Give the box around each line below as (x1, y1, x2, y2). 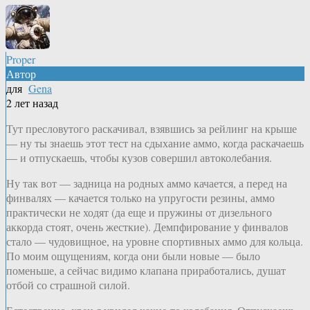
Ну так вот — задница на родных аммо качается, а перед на (6, 175, 287, 190)
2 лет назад (6, 95, 58, 110)
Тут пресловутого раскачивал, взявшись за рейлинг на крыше (6, 120, 297, 136)
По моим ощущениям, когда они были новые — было (6, 248, 260, 263)
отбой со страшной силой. (6, 277, 130, 292)
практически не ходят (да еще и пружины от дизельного (6, 204, 272, 219)
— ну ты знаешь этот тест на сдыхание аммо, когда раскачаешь (6, 135, 304, 150)
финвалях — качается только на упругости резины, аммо (6, 190, 275, 205)
